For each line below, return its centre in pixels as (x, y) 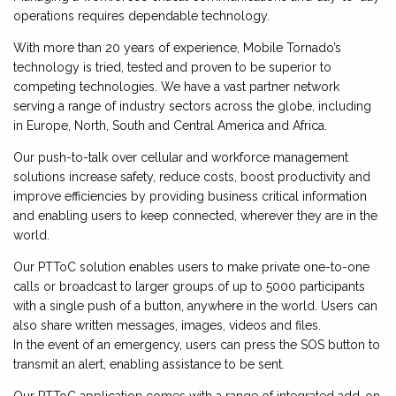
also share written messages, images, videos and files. (167, 325)
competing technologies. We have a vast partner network (176, 87)
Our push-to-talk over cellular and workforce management (181, 157)
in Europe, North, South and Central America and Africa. (170, 126)
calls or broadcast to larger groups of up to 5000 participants (189, 286)
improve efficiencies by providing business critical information (190, 196)
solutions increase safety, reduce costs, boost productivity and (192, 177)
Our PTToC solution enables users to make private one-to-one (191, 267)
